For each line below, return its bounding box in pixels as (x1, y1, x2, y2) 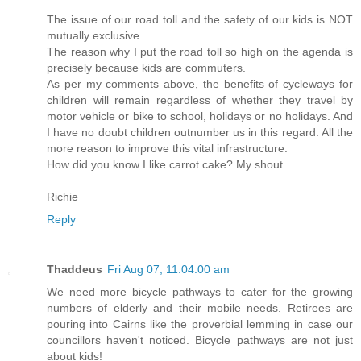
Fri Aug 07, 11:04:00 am (107, 262, 230, 276)
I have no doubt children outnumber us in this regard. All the (47, 125, 353, 139)
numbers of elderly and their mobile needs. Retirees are (47, 301, 353, 314)
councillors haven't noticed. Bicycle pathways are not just (47, 333, 353, 346)
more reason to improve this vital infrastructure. (47, 141, 288, 155)
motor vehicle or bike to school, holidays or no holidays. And (47, 109, 353, 122)
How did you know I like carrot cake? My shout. (47, 157, 286, 171)
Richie (47, 189, 78, 203)
